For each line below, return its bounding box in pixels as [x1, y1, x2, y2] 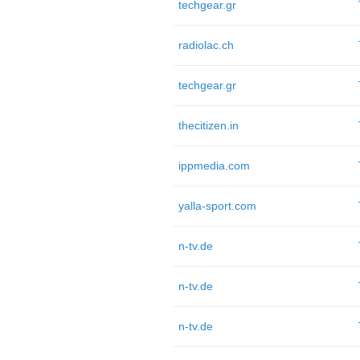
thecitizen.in [178, 119, 239, 132]
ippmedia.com [178, 159, 250, 172]
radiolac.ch [178, 39, 234, 51]
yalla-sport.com [178, 199, 256, 212]
